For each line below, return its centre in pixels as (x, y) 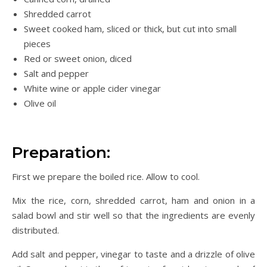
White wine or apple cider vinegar (92, 88)
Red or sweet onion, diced (78, 58)
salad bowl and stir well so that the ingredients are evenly (133, 215)
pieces (37, 44)
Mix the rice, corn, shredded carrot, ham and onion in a (133, 200)
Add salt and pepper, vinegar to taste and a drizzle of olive (133, 254)
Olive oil (40, 103)
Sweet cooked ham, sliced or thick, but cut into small (130, 29)
